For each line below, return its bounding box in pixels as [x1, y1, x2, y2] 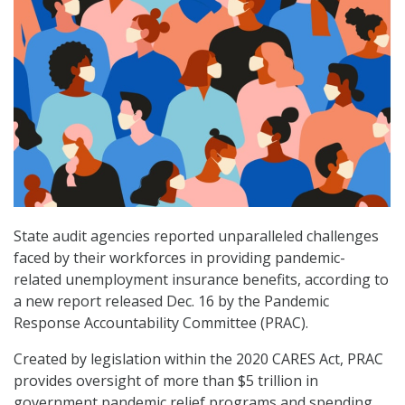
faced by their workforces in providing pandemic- [14, 248, 345, 268]
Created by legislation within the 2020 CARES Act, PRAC [14, 349, 383, 370]
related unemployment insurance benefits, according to [14, 269, 389, 290]
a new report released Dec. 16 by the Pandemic [14, 291, 329, 312]
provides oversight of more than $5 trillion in [14, 371, 318, 391]
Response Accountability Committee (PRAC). [14, 313, 308, 334]
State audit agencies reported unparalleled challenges [14, 226, 379, 247]
